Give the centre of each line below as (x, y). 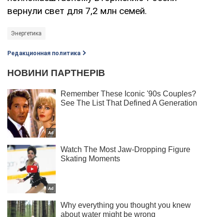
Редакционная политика (44, 53)
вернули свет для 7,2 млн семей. (77, 11)
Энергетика (26, 33)
